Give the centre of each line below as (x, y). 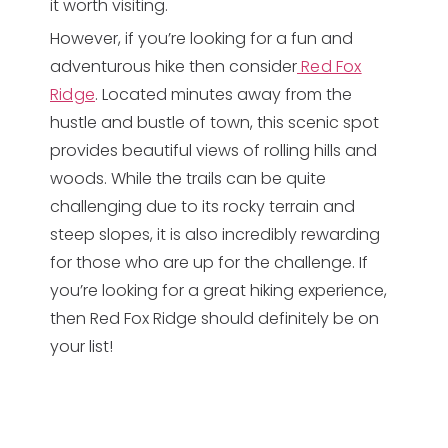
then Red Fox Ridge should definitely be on (214, 318)
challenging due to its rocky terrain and (202, 206)
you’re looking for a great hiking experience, (218, 290)
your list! (81, 346)
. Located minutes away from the (223, 94)
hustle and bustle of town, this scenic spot (214, 122)
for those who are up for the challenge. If (209, 262)
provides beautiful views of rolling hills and (213, 150)
